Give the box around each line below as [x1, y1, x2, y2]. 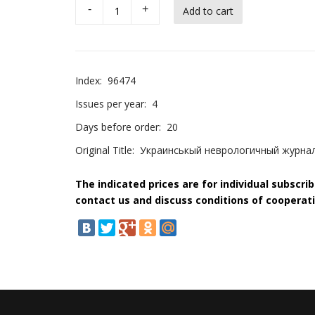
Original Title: [75, 143, 134, 157]
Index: [75, 74, 102, 87]
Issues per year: [75, 97, 146, 110]
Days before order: [75, 120, 161, 134]
